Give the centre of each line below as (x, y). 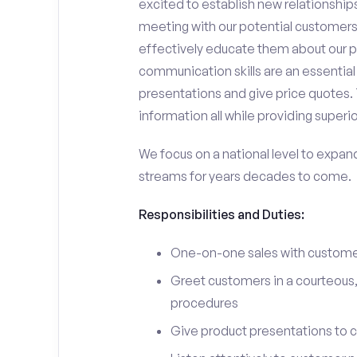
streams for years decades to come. (245, 176)
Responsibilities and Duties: (221, 214)
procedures (204, 303)
